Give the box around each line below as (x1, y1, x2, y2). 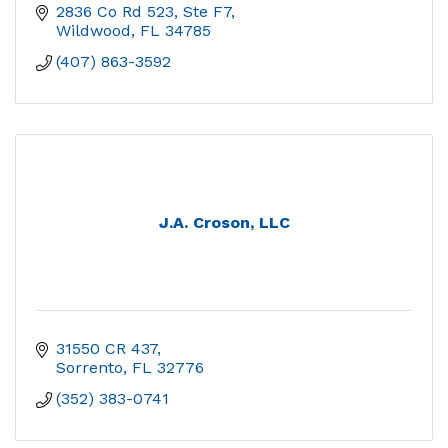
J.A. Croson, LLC (158, 213, 290, 233)
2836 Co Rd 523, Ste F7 (56, 2, 231, 22)
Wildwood (56, 21, 131, 41)
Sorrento (56, 358, 123, 378)
